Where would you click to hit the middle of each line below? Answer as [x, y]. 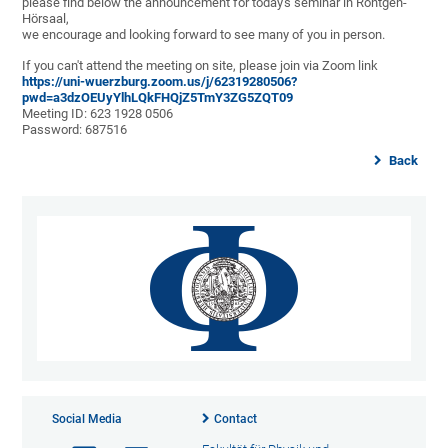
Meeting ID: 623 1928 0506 [98, 114]
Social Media [87, 419]
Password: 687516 [75, 130]
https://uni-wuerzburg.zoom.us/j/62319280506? [160, 82]
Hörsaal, [46, 19]
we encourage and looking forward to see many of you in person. [204, 35]
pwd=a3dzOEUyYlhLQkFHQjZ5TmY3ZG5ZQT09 [158, 98]
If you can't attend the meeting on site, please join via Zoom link [200, 66]
